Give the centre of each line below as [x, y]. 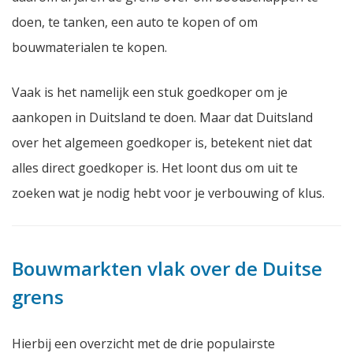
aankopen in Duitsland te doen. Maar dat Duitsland [162, 117]
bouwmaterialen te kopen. [89, 47]
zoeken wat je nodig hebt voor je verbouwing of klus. [168, 193]
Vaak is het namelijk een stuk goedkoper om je [150, 92]
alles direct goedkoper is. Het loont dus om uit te [155, 167]
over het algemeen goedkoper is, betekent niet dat [162, 142]
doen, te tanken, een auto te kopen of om [135, 22]
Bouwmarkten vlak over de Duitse [167, 268]
